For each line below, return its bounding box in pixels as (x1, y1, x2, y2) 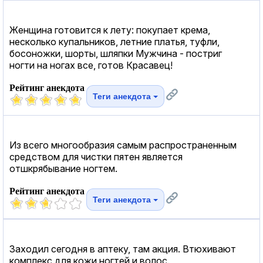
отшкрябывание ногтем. (9, 162, 117, 174)
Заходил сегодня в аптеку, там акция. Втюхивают (9, 242, 236, 255)
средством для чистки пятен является (9, 150, 183, 163)
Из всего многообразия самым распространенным (9, 139, 237, 151)
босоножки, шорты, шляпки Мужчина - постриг (9, 47, 222, 59)
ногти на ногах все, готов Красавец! (9, 59, 173, 71)
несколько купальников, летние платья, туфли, (9, 35, 220, 48)
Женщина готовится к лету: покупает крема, (9, 23, 210, 36)
